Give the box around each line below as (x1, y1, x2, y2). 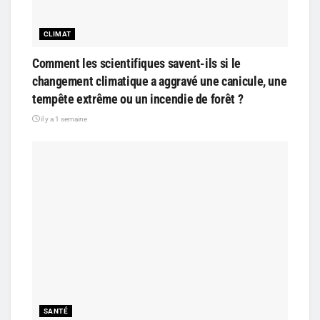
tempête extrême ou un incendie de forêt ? (32, 91, 244, 107)
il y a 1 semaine (39, 115, 87, 124)
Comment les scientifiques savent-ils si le (32, 56, 241, 71)
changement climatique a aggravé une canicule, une (32, 74, 287, 89)
